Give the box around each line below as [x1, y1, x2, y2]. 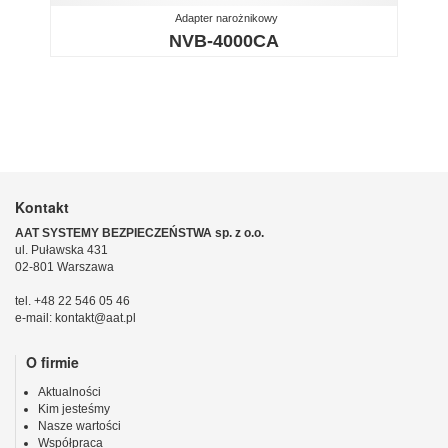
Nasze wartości [38, 419, 121, 434]
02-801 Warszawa [15, 259, 114, 274]
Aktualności [38, 385, 101, 400]
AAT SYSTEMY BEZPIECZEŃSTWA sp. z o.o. [15, 225, 264, 240]
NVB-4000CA [169, 30, 279, 51]
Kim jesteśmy [38, 402, 110, 417]
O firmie [26, 351, 79, 372]
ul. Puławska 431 [15, 242, 108, 257]
